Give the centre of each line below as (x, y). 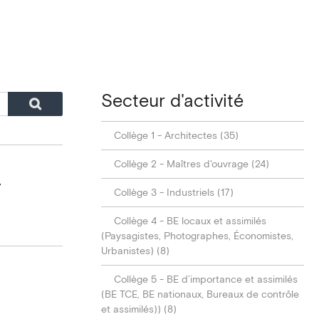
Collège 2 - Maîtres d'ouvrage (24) (192, 164)
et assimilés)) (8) (139, 310)
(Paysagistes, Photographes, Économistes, (198, 236)
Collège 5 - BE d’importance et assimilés (206, 280)
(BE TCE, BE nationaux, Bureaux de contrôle (200, 295)
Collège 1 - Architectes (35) (177, 136)
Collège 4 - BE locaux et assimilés (190, 221)
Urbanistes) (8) (136, 251)
